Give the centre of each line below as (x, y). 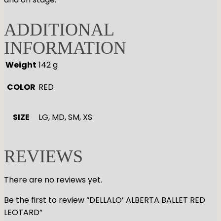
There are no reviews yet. (53, 180)
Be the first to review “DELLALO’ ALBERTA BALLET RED (105, 200)
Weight (21, 65)
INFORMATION (65, 48)
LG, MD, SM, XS (65, 117)
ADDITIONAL (59, 29)
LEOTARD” (23, 212)
